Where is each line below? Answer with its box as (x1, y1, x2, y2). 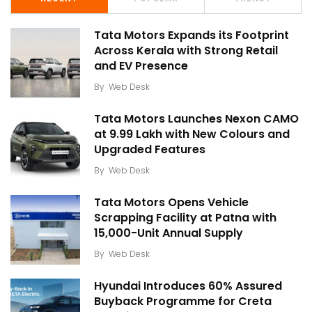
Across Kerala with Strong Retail (94, 42, 278, 58)
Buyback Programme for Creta (94, 293, 272, 309)
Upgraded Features (94, 141, 205, 157)
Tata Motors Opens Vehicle (94, 194, 249, 210)
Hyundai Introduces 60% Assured (94, 278, 282, 294)
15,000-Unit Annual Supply (94, 225, 243, 241)
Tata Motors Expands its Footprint (94, 27, 289, 43)
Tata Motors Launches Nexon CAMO (94, 111, 299, 127)
